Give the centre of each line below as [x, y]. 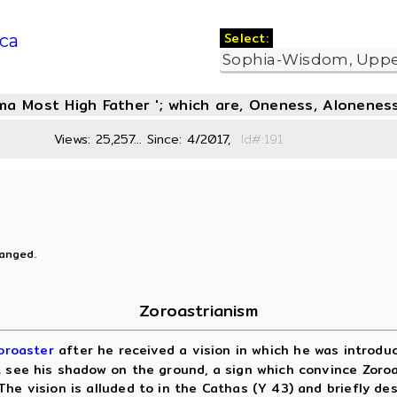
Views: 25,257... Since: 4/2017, [143, 139]
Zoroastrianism [198, 311]
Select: [247, 38]
